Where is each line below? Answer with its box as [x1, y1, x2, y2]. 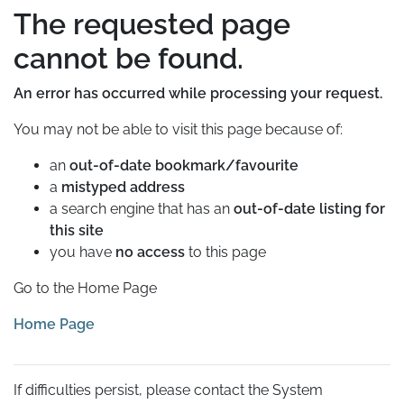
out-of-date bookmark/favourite [69, 157, 298, 175]
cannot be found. [14, 41, 243, 76]
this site [50, 222, 104, 240]
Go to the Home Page [14, 280, 157, 298]
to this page [185, 243, 266, 262]
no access [115, 243, 185, 262]
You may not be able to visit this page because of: [14, 121, 343, 139]
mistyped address [61, 179, 185, 197]
